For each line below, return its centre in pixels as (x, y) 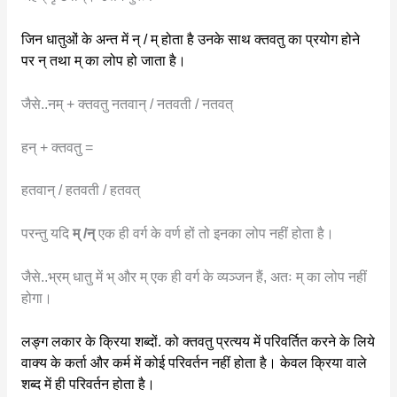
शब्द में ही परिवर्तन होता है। (88, 384)
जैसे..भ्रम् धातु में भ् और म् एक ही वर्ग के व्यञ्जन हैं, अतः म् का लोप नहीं (194, 277)
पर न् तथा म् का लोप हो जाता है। (103, 61)
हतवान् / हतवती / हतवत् (80, 191)
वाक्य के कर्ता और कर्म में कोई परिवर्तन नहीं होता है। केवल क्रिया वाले (194, 362)
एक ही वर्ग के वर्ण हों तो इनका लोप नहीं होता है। (216, 234)
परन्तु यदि (47, 234)
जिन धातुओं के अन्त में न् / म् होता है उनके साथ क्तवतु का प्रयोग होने (190, 40)
